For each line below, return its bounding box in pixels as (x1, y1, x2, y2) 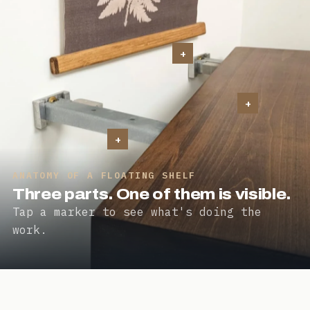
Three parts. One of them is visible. (12, 186, 291, 203)
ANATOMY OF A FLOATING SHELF (12, 170, 197, 182)
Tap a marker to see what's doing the (12, 205, 262, 219)
